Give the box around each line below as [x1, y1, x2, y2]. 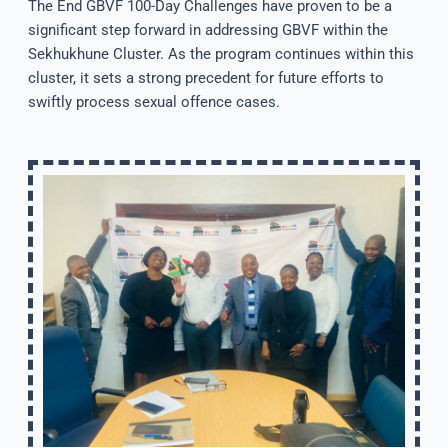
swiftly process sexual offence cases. [27, 93, 280, 112]
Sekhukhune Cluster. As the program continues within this [27, 45, 418, 64]
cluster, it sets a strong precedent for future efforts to [27, 69, 384, 88]
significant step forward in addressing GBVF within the [27, 21, 388, 40]
